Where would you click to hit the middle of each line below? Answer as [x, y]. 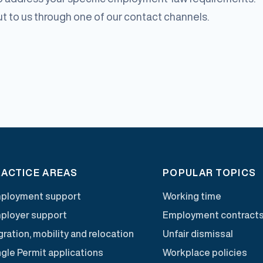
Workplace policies [205, 252]
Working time [192, 196]
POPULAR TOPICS [210, 172]
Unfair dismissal [198, 233]
